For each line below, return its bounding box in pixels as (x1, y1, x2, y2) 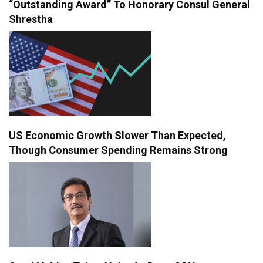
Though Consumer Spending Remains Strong (9, 143, 228, 156)
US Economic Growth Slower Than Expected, (9, 129, 226, 141)
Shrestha (9, 12, 53, 25)
